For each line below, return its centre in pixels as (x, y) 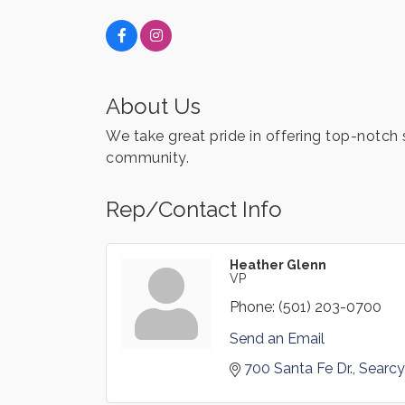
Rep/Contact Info (194, 209)
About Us (153, 106)
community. (147, 158)
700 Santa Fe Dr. (298, 368)
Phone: (252, 307)
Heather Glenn (278, 265)
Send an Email (277, 339)
